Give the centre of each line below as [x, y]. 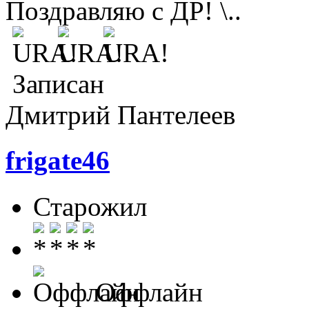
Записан [55, 84]
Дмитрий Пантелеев [120, 115]
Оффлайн [146, 292]
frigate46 [58, 161]
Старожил [90, 206]
